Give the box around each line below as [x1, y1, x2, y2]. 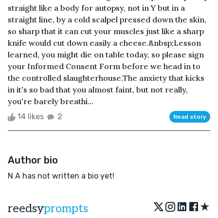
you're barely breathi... [8, 96, 93, 106]
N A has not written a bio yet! [8, 171, 114, 181]
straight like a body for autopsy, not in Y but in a [8, 2, 185, 13]
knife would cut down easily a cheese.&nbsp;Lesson [8, 37, 201, 48]
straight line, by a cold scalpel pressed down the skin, [8, 14, 206, 24]
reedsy [8, 201, 44, 216]
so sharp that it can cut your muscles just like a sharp [8, 26, 204, 36]
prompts [44, 201, 88, 216]
